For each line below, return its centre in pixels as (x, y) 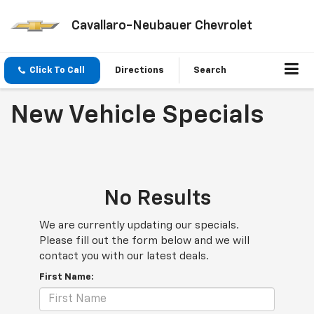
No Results (157, 199)
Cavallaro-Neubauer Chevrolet (162, 26)
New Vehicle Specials (137, 116)
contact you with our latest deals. (124, 257)
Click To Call (57, 71)
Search (210, 71)
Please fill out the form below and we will (144, 241)
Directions (139, 71)
